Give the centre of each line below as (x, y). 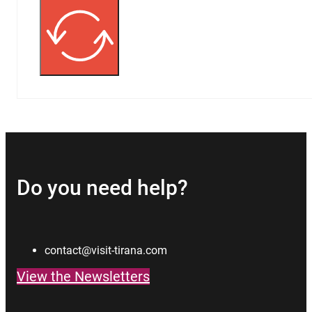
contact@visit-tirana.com (106, 250)
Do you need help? (102, 188)
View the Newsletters (83, 276)
